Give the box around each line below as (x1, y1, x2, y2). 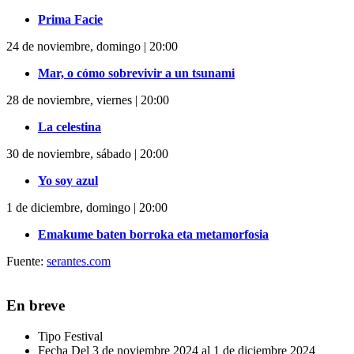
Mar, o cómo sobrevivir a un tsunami (38, 66, 235, 80)
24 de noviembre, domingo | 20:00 (6, 39, 178, 53)
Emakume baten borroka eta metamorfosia (38, 227, 269, 241)
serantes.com (47, 254, 111, 268)
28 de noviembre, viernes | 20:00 (6, 92, 169, 107)
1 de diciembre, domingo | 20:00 (6, 200, 168, 214)
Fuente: (6, 254, 47, 268)
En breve (6, 297, 65, 314)
